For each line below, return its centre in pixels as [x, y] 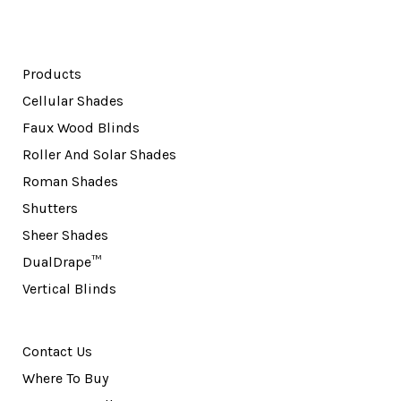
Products [52, 73]
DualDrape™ [62, 261]
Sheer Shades [65, 235]
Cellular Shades [73, 100]
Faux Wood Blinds [81, 127]
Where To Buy [65, 378]
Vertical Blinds [69, 288]
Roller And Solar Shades [99, 154]
